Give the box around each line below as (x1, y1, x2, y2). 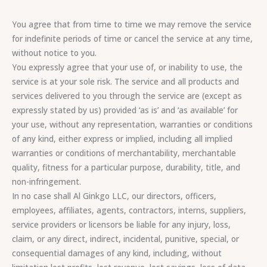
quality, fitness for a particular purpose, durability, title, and (12, 162, 240, 173)
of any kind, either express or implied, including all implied (12, 133, 232, 145)
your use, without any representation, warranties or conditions (12, 119, 253, 131)
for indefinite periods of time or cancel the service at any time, (12, 33, 253, 45)
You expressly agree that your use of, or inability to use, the (12, 61, 243, 73)
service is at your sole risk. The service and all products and (12, 76, 239, 88)
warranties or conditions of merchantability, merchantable (12, 147, 236, 159)
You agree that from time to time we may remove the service (12, 18, 252, 30)
